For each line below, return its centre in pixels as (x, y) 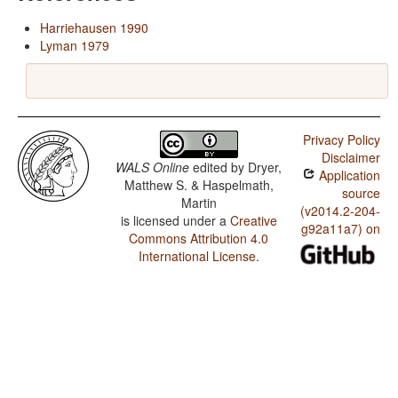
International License (197, 256)
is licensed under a (175, 221)
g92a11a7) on (340, 229)
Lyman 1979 (75, 46)
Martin (199, 203)
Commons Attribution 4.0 (199, 239)
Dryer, (265, 167)
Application (347, 175)
